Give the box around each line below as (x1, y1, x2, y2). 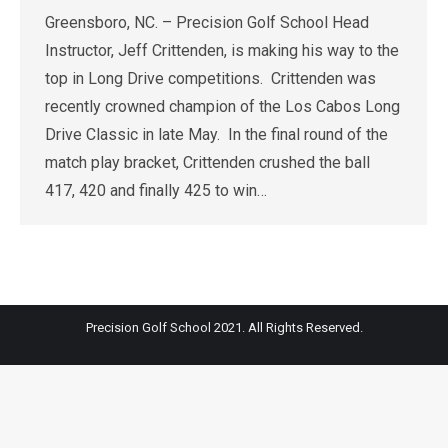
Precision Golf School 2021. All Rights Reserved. (85, 320, 363, 335)
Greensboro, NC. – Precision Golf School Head (45, 13, 369, 32)
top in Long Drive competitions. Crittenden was (45, 69, 376, 88)
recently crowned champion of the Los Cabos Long (45, 97, 400, 116)
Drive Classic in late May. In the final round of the (45, 125, 388, 144)
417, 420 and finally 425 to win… (45, 181, 267, 200)
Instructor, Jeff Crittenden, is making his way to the (45, 41, 399, 60)
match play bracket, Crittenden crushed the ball (45, 153, 370, 172)
